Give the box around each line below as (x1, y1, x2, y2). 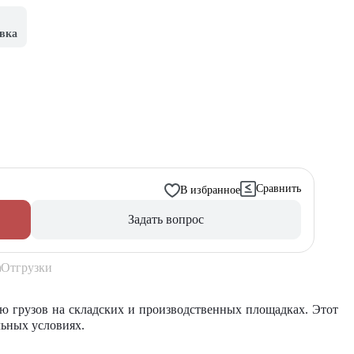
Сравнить (256, 183, 301, 194)
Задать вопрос (127, 213, 204, 226)
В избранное (180, 184, 240, 196)
